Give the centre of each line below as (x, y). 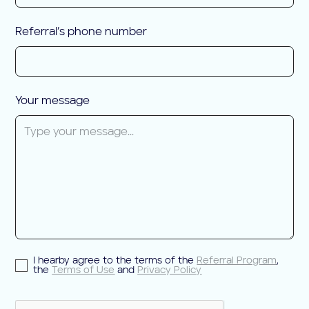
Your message (53, 101)
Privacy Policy (170, 270)
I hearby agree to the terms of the (115, 260)
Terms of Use (83, 270)
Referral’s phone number (81, 32)
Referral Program (237, 260)
